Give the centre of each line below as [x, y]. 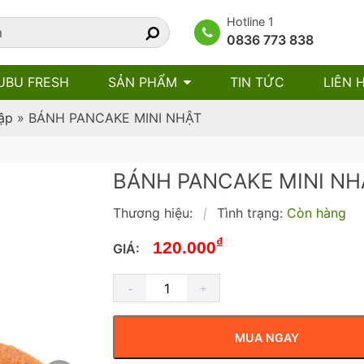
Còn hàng [316, 213]
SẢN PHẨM [143, 82]
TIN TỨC [257, 82]
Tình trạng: [250, 213]
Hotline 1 [250, 21]
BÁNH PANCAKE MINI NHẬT [115, 117]
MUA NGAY [266, 337]
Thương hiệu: [155, 213]
